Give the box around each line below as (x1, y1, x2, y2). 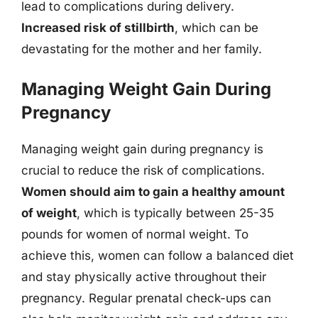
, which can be (175, 20, 258, 35)
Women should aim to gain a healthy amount (21, 185, 285, 199)
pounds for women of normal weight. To (21, 227, 248, 241)
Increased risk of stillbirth (21, 20, 175, 35)
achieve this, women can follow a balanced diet (21, 248, 294, 263)
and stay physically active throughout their (21, 270, 266, 284)
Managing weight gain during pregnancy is (21, 142, 263, 156)
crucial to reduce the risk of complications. (21, 163, 265, 177)
